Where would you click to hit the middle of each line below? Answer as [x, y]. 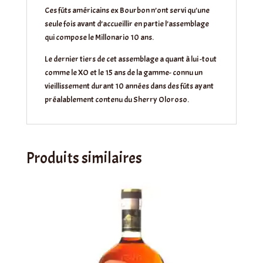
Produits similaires [84, 159]
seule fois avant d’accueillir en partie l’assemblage [127, 24]
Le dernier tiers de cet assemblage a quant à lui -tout [130, 59]
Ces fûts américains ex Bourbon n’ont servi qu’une [127, 11]
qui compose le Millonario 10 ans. [99, 38]
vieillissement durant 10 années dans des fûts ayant [129, 86]
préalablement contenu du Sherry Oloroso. [117, 100]
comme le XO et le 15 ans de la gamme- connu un [123, 73]
